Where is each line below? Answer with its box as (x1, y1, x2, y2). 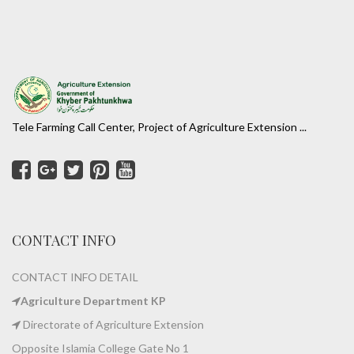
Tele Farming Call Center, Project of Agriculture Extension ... (12, 120, 307, 134)
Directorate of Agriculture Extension (21, 318, 204, 331)
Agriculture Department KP (21, 294, 166, 307)
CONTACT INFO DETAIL (12, 270, 138, 284)
